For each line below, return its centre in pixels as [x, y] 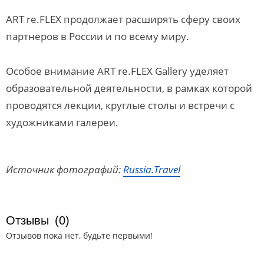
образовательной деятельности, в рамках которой [129, 88]
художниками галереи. [62, 122]
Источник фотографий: [65, 169]
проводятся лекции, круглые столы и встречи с [120, 105]
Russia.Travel [152, 169]
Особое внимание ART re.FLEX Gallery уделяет [117, 71]
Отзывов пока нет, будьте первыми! [79, 235]
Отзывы [27, 220]
